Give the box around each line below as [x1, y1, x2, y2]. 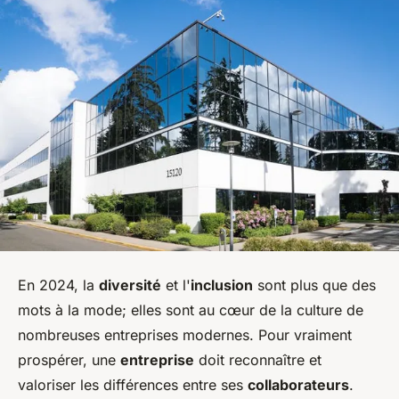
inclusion [191, 275, 253, 294]
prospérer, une [18, 350, 120, 369]
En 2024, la [18, 275, 99, 294]
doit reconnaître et [194, 350, 322, 369]
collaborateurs [248, 375, 349, 394]
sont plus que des [253, 275, 376, 294]
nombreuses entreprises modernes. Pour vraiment [18, 325, 352, 344]
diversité [99, 275, 161, 294]
